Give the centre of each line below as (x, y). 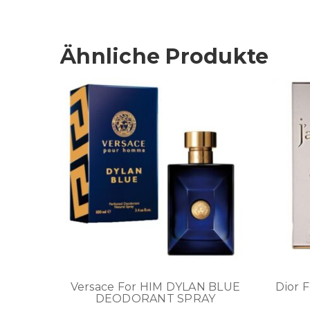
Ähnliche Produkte (165, 57)
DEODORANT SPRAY (155, 298)
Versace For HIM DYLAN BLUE (155, 286)
